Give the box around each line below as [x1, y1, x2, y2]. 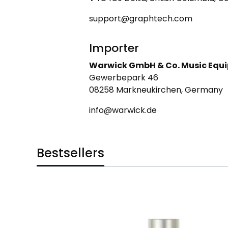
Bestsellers [37, 145, 104, 161]
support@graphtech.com [89, 13, 192, 24]
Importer [89, 40, 139, 56]
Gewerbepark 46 [89, 72, 158, 83]
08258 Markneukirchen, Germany [89, 84, 223, 96]
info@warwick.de [89, 104, 157, 116]
